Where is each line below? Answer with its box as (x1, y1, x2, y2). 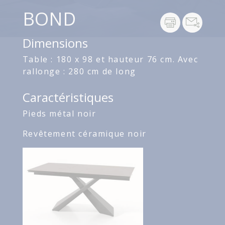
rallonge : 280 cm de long (22, 66, 136, 77)
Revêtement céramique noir (22, 128, 147, 140)
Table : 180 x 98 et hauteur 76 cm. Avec (22, 54, 198, 65)
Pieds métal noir (22, 108, 96, 120)
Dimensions (22, 35, 88, 52)
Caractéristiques (22, 89, 114, 106)
